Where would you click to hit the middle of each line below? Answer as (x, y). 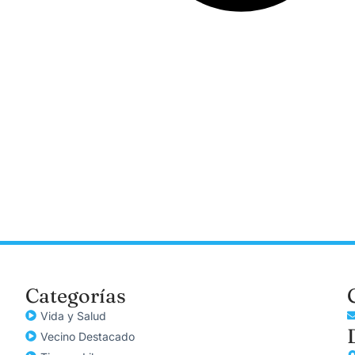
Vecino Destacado (88, 336)
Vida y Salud (73, 315)
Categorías (76, 295)
